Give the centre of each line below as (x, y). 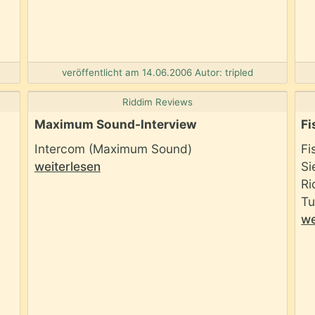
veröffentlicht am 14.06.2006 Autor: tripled (157, 73)
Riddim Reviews (157, 102)
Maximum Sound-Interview (115, 124)
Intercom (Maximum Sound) (113, 149)
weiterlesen (67, 167)
